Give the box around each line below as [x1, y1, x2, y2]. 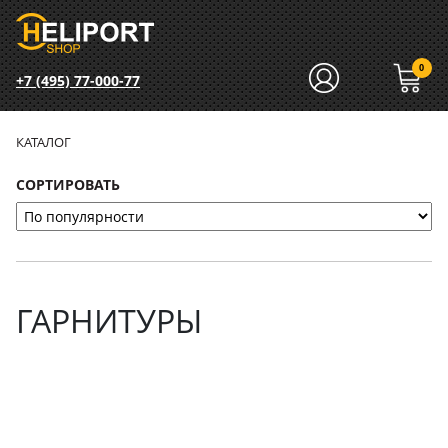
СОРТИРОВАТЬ [16, 175, 120, 194]
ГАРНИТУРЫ [16, 299, 202, 342]
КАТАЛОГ [16, 133, 71, 151]
